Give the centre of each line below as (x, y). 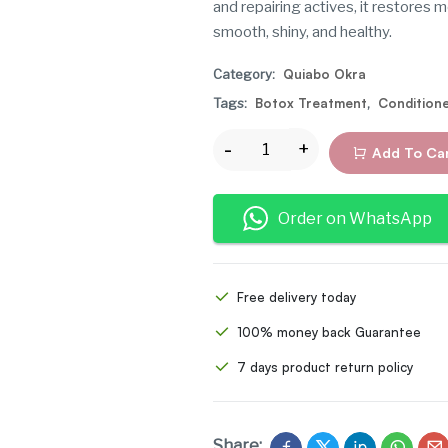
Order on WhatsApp (355, 218)
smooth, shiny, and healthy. (303, 32)
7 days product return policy (325, 367)
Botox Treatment (311, 103)
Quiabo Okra (325, 74)
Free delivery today (297, 297)
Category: (246, 74)
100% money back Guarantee (329, 332)
